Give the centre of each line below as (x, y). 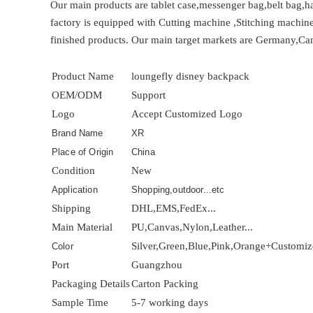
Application (75, 190)
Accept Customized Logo (187, 114)
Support (148, 95)
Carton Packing (165, 284)
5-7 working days (170, 303)
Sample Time (80, 303)
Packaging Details (91, 284)
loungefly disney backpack (190, 76)
